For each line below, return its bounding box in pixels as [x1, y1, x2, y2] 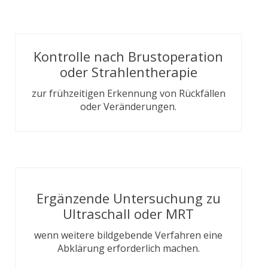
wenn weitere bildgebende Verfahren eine [34, 229, 223, 242]
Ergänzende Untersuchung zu [36, 189, 221, 207]
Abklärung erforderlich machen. [57, 242, 200, 255]
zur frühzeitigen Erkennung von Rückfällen [31, 87, 226, 100]
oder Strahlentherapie [59, 63, 197, 81]
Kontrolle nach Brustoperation [33, 47, 224, 65]
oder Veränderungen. [80, 100, 177, 113]
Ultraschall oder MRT [63, 205, 194, 223]
